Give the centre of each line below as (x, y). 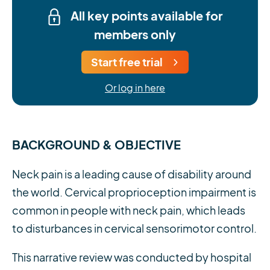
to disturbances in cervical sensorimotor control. (134, 229)
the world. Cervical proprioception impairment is (134, 193)
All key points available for (145, 15)
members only (135, 34)
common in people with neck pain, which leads (129, 211)
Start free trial (127, 62)
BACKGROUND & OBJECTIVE (96, 145)
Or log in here (135, 89)
